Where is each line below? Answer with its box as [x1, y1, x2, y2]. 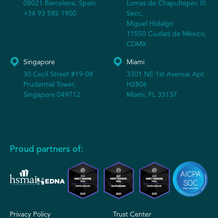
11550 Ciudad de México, [127, 29, 206, 38]
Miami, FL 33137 [127, 90, 177, 99]
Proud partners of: [10, 143, 83, 155]
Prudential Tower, [23, 80, 76, 89]
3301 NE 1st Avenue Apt [127, 70, 204, 79]
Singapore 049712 [23, 90, 80, 99]
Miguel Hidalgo [127, 19, 173, 28]
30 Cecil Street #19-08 [23, 70, 93, 79]
